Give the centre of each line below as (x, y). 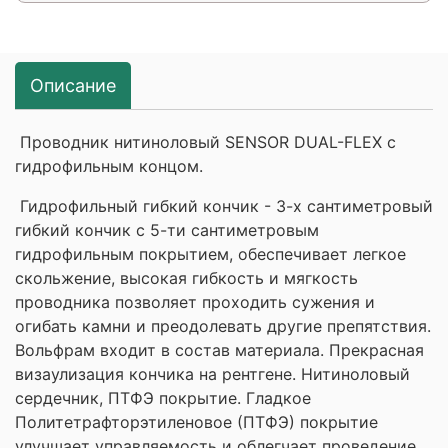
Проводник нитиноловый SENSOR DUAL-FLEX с (205, 141)
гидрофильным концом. (109, 165)
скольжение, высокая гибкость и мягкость (186, 277)
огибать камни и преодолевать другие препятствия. (223, 325)
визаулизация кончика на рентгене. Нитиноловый (212, 373)
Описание (73, 85)
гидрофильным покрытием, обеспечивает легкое (210, 253)
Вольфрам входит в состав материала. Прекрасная (219, 349)
